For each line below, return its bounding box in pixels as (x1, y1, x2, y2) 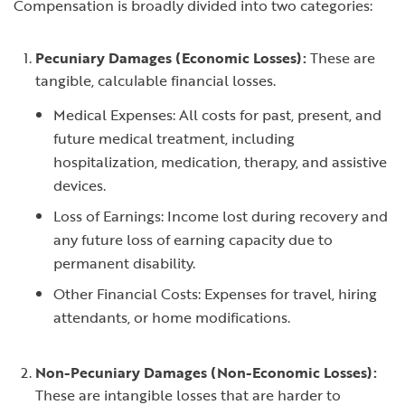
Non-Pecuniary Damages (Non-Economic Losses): (35, 362, 377, 383)
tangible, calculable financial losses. (35, 70, 276, 91)
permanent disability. (53, 252, 195, 274)
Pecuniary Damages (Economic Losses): (35, 47, 306, 69)
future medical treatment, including (53, 127, 295, 149)
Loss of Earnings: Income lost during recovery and (53, 205, 388, 227)
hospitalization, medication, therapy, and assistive (53, 151, 387, 173)
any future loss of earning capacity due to (53, 229, 333, 250)
